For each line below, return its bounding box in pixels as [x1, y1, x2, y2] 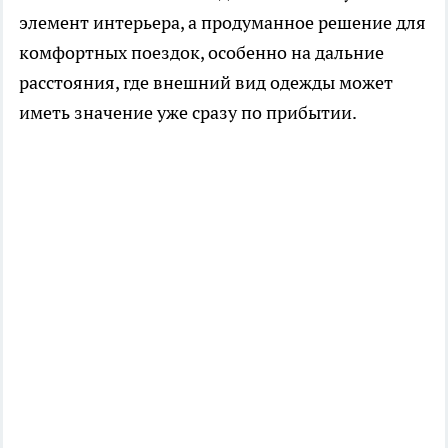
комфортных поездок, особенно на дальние [19, 40, 384, 64]
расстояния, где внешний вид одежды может [19, 70, 393, 94]
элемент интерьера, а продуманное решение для [19, 10, 426, 34]
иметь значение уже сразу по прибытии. [19, 100, 357, 124]
